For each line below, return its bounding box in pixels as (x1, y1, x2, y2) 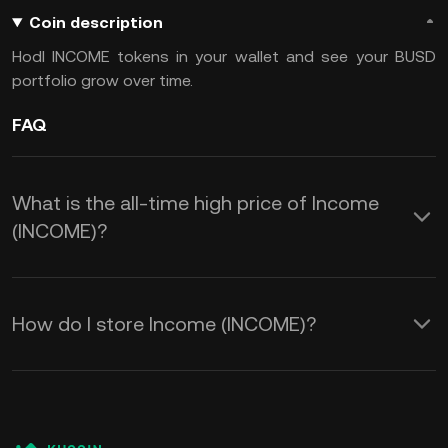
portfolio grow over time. (12, 71, 193, 90)
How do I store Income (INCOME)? (12, 312, 316, 336)
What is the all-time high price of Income (12, 191, 379, 215)
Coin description (28, 13, 163, 32)
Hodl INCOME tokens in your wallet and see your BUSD (12, 47, 436, 66)
